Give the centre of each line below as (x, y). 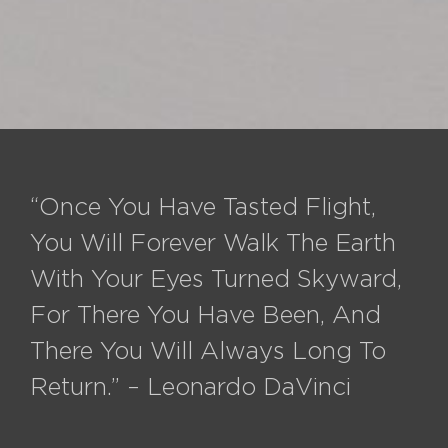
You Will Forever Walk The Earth (212, 242)
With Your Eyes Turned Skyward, (215, 278)
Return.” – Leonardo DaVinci (190, 386)
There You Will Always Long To (207, 350)
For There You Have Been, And (205, 314)
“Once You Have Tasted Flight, (202, 206)
